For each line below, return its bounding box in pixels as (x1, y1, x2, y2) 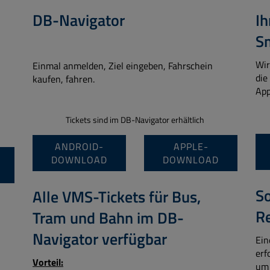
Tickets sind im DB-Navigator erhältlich (66, 113, 204, 127)
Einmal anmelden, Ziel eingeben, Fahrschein (33, 58, 213, 73)
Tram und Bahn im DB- (33, 206, 184, 230)
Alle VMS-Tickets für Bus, (33, 185, 201, 209)
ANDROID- (55, 139, 104, 154)
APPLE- (173, 139, 209, 154)
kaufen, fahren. (33, 72, 95, 86)
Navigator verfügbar (33, 227, 167, 251)
